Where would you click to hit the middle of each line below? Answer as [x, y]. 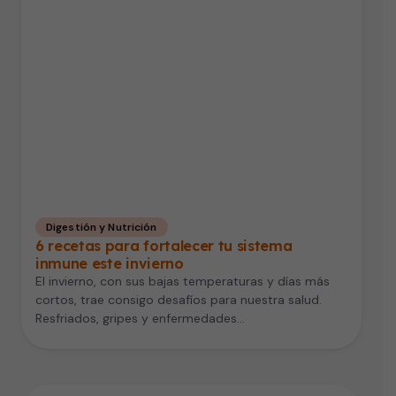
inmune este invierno [110, 264]
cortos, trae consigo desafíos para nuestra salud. [179, 300]
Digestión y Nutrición [102, 228]
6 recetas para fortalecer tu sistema [164, 246]
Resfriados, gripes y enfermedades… [140, 319]
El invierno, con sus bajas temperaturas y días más [183, 282]
